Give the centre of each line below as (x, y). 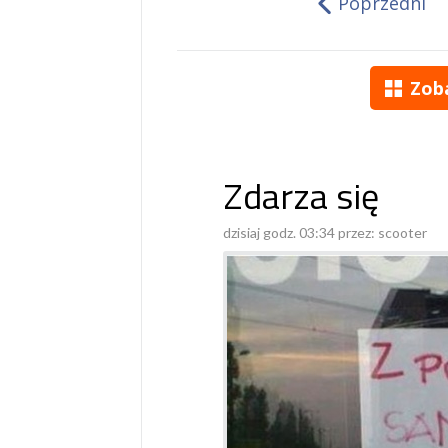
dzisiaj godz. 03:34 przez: (300, 232)
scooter (402, 232)
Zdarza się (301, 195)
